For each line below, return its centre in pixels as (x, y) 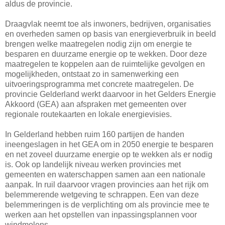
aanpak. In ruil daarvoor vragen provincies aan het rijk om (107, 184)
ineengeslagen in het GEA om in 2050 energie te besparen (109, 144)
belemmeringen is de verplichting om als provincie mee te (107, 204)
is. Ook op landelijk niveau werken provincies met (93, 164)
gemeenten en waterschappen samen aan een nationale (105, 174)
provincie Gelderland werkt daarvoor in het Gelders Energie (110, 94)
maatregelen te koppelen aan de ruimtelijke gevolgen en (105, 64)
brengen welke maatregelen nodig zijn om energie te (98, 44)
